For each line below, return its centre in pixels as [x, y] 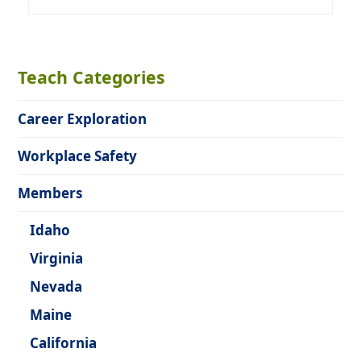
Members [50, 193]
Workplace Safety [78, 156]
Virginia [57, 258]
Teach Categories [92, 77]
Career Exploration [83, 118]
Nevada [56, 286]
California [64, 342]
